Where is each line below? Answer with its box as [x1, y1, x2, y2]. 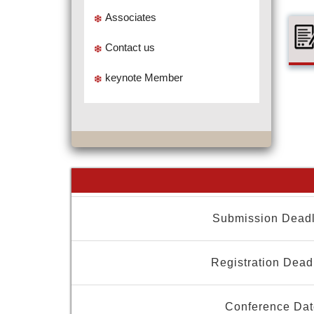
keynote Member [104, 71, 183, 83]
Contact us [104, 41, 155, 53]
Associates [104, 11, 156, 23]
